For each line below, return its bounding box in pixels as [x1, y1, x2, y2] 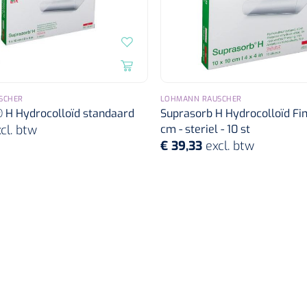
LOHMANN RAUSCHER [160, 93, 242, 104]
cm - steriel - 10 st [160, 121, 250, 136]
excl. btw [205, 137, 254, 154]
